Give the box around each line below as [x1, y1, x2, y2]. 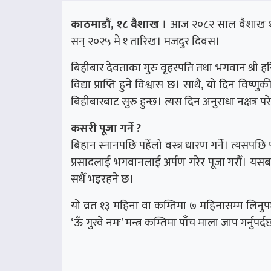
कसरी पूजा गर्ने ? [71, 118, 141, 138]
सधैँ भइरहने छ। [71, 169, 134, 189]
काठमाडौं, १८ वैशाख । [71, 14, 167, 34]
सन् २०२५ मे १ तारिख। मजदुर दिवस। [71, 31, 220, 51]
